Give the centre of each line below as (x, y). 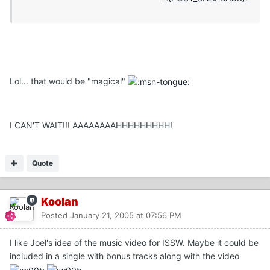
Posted (55, 215)
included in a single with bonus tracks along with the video (124, 256)
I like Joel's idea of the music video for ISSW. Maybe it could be (134, 243)
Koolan (60, 202)
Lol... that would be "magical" (69, 81)
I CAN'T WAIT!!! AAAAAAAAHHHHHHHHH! (91, 125)
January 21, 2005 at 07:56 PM (126, 215)
